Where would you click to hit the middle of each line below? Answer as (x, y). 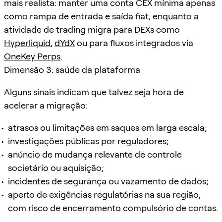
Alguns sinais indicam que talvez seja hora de (94, 92)
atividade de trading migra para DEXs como (92, 29)
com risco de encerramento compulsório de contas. (113, 208)
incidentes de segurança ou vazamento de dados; (108, 181)
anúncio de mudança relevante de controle (95, 154)
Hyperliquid (27, 43)
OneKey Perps (32, 56)
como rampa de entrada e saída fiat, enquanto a (101, 16)
